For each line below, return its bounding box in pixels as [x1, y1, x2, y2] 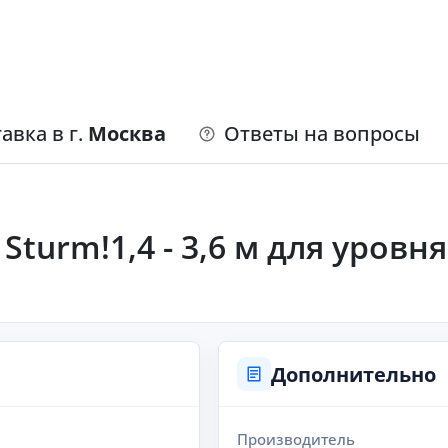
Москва [88, 120, 166, 147]
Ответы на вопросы [224, 120, 420, 147]
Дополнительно [271, 360, 436, 388]
